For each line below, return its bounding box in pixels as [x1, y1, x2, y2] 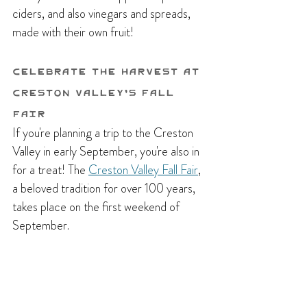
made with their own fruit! [12, 23, 134, 41]
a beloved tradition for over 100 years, [12, 179, 198, 197]
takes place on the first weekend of [12, 197, 182, 216]
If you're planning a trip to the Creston [12, 123, 196, 142]
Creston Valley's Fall [12, 79, 179, 105]
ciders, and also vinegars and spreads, [12, 4, 193, 23]
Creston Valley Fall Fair [88, 160, 198, 179]
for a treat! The [12, 160, 88, 179]
